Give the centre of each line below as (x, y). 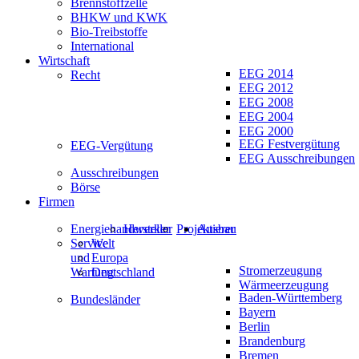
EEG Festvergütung (289, 144)
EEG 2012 (266, 88)
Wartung (92, 272)
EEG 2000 (266, 131)
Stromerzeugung (280, 270)
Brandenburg (272, 341)
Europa (110, 258)
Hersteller (148, 229)
